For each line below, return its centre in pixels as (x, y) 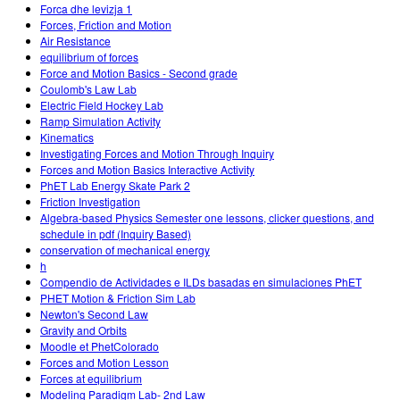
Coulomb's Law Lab (88, 89)
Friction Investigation (90, 202)
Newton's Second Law (94, 314)
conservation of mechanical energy (125, 250)
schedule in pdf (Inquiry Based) (116, 234)
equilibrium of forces (89, 57)
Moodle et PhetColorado (100, 346)
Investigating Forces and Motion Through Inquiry (157, 154)
